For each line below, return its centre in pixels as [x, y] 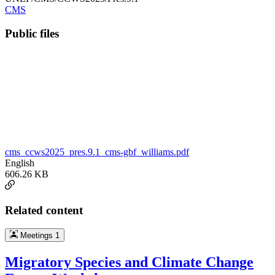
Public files [32, 34]
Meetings [36, 236]
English [20, 163]
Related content [44, 210]
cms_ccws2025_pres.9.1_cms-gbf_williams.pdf [97, 152]
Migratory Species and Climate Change [129, 262]
